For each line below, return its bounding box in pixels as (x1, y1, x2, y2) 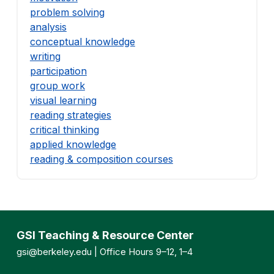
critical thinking (29, 123, 99, 136)
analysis (29, 20, 67, 33)
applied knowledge (29, 138, 116, 150)
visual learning (29, 94, 97, 106)
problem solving (29, 6, 105, 18)
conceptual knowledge (29, 35, 135, 48)
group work (29, 79, 85, 92)
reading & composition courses (29, 152, 173, 165)
